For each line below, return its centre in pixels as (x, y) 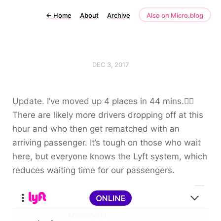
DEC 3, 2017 (110, 65)
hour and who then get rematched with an (96, 129)
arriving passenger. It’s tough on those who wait (107, 143)
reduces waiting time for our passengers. (93, 170)
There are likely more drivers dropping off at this (108, 115)
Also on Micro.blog (175, 15)
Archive (119, 15)
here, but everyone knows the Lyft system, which (110, 156)
